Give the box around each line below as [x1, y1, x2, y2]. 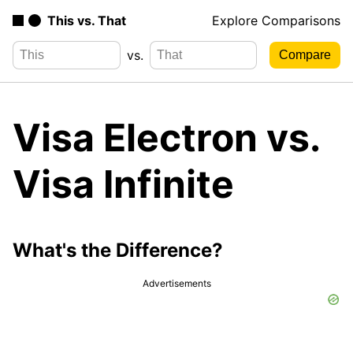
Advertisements [142, 277, 211, 289]
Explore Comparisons [212, 13, 340, 28]
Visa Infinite [13, 160, 234, 207]
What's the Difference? [13, 238, 223, 262]
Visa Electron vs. [13, 113, 319, 161]
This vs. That [47, 13, 126, 28]
